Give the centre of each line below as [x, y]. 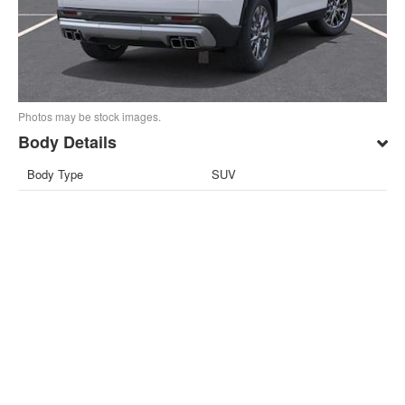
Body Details [68, 142]
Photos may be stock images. [90, 117]
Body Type [56, 174]
